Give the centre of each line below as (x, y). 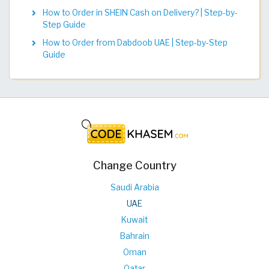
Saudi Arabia (134, 187)
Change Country (134, 165)
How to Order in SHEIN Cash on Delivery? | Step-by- (140, 12)
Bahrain (134, 236)
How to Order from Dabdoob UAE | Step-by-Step (135, 42)
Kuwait (134, 219)
